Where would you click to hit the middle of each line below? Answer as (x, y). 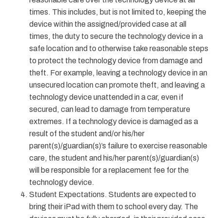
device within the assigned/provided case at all (108, 24)
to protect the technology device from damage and (116, 61)
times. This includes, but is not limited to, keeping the (118, 12)
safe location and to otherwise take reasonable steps (119, 48)
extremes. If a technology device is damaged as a (114, 121)
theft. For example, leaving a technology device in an (118, 73)
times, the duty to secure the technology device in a (116, 36)
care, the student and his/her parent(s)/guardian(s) (114, 158)
